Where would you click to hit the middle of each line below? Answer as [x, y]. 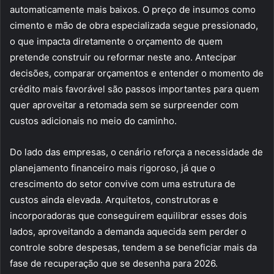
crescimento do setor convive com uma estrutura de [123, 184]
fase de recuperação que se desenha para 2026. [114, 264]
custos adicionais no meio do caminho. [93, 121]
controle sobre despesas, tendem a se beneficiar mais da [133, 248]
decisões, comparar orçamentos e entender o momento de [137, 73]
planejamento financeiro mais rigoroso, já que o [113, 168]
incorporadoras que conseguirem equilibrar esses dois [128, 216]
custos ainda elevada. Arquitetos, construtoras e [114, 200]
